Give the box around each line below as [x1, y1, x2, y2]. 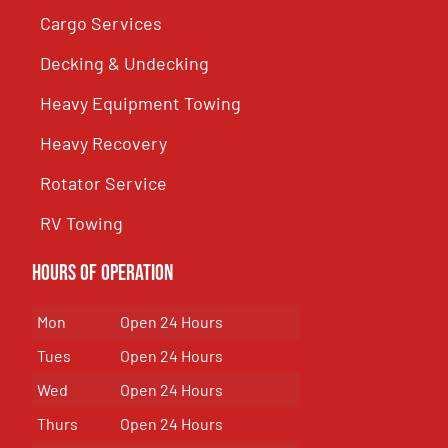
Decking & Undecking [40, 52, 210, 75]
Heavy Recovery [40, 132, 168, 155]
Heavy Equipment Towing [40, 92, 242, 115]
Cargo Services [40, 12, 163, 35]
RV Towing [40, 212, 124, 235]
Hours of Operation [32, 260, 174, 288]
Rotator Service [40, 172, 168, 195]
